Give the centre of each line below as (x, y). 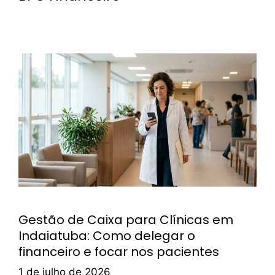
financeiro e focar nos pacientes (119, 251)
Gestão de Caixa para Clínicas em (126, 219)
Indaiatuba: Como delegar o (107, 235)
